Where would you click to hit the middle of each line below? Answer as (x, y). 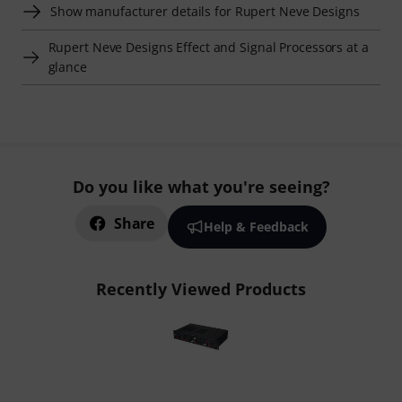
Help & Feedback (256, 227)
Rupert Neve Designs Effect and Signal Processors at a (208, 48)
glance (67, 67)
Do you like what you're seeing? (201, 187)
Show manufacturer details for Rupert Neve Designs (205, 12)
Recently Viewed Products (201, 289)
